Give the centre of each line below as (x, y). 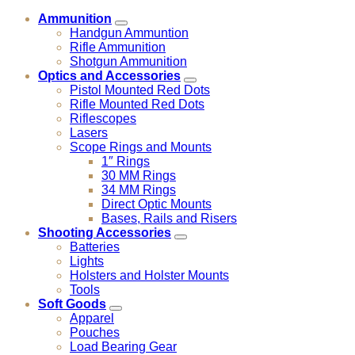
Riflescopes (103, 118)
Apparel (92, 318)
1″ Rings (126, 161)
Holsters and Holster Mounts (149, 275)
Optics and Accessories (109, 75)
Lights (87, 261)
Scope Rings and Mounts (141, 147)
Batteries (95, 246)
